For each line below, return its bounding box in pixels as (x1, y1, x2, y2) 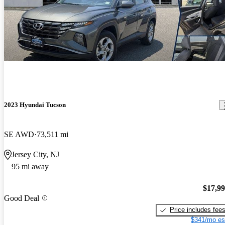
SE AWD (4, 130, 34, 139)
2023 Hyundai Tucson (4, 101, 66, 109)
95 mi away (12, 162, 49, 171)
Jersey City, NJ (12, 150, 59, 159)
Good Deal (4, 193, 39, 202)
